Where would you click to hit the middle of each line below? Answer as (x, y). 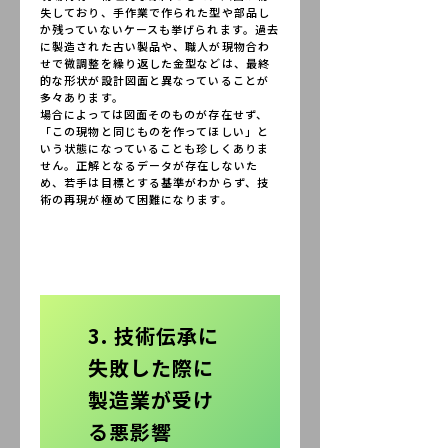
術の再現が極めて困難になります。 (136, 199)
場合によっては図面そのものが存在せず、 (154, 114)
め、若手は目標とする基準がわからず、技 (154, 182)
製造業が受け (151, 399)
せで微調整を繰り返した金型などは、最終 (155, 63)
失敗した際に (151, 367)
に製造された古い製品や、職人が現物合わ (155, 46)
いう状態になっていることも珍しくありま (154, 148)
